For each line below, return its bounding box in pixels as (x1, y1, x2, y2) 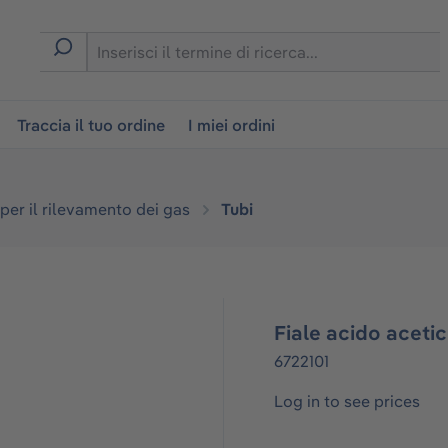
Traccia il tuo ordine (17, 115, 166, 135)
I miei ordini (188, 115, 276, 135)
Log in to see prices (274, 391, 420, 411)
